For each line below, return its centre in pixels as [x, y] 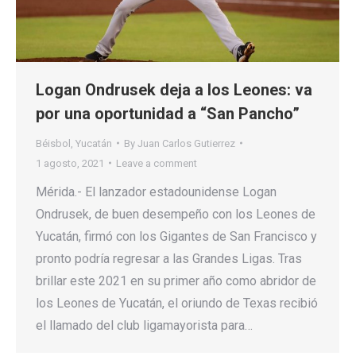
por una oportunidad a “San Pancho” [168, 113]
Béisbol [53, 143]
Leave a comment [157, 163]
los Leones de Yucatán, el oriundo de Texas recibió [177, 303]
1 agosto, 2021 [70, 163]
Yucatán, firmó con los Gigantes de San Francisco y [176, 236]
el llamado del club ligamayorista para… [144, 325]
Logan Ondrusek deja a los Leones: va [174, 89]
